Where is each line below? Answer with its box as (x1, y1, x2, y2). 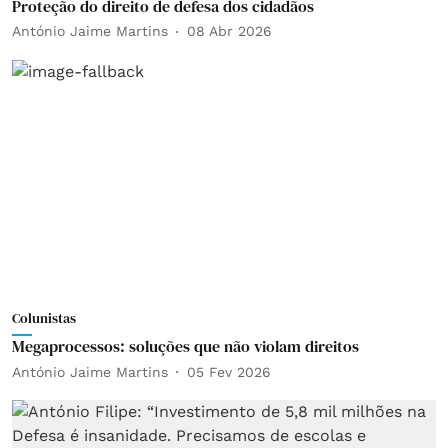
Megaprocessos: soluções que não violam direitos (12, 335, 359, 357)
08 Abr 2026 (187, 23, 272, 39)
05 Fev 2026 (187, 363, 271, 380)
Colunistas (12, 308, 76, 328)
